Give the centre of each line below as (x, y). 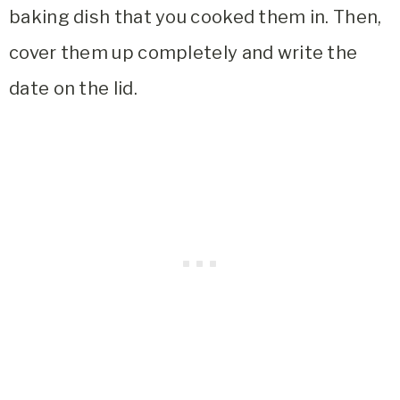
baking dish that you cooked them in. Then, (196, 17)
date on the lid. (73, 89)
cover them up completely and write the (183, 53)
